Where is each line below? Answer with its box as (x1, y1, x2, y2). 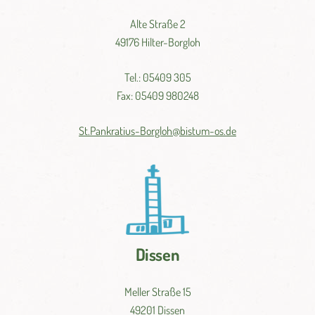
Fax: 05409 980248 (116, 89, 199, 103)
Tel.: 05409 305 (124, 70, 191, 85)
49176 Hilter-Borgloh (115, 35, 200, 50)
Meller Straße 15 (124, 284, 191, 299)
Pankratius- (90, 124, 140, 139)
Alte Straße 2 (129, 17, 186, 32)
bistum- (180, 124, 214, 139)
